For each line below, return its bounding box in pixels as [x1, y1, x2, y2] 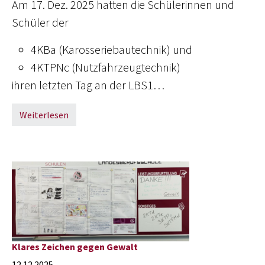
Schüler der [12, 15, 71, 30]
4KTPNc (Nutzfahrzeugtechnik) [31, 60, 180, 75]
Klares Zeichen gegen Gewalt [12, 241, 138, 253]
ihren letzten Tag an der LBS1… [12, 77, 164, 92]
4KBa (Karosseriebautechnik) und [31, 42, 192, 57]
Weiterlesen [20, 109, 69, 121]
